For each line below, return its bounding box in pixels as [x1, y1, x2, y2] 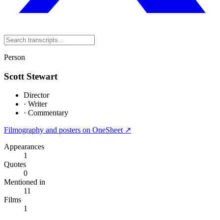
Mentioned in [4, 178, 45, 187]
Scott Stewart [4, 71, 57, 82]
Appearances [4, 142, 44, 151]
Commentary [26, 109, 68, 117]
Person [4, 53, 25, 61]
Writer [26, 100, 47, 109]
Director [24, 91, 49, 100]
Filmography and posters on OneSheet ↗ [4, 126, 131, 135]
